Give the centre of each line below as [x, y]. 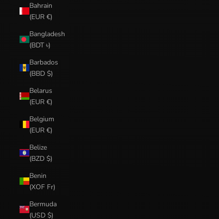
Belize [38, 147]
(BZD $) [41, 158]
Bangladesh [47, 34]
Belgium [42, 119]
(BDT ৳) [40, 45]
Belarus [41, 90]
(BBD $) [41, 73]
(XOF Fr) [42, 187]
